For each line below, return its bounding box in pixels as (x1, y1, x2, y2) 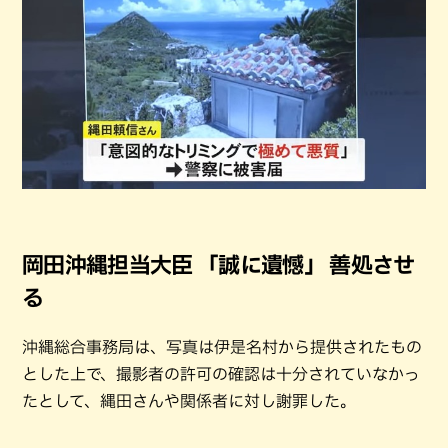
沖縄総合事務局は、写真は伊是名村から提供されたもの (22, 338, 422, 355)
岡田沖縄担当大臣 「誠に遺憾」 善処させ (22, 253, 415, 276)
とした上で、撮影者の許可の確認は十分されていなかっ (22, 365, 420, 382)
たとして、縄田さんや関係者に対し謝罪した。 (22, 392, 356, 409)
